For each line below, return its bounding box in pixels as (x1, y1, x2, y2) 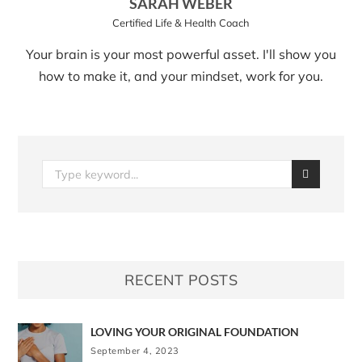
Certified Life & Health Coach (112, 16, 250, 30)
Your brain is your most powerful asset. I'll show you (26, 46, 336, 63)
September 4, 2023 (90, 345, 179, 357)
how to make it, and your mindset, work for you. (39, 68, 323, 85)
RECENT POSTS (124, 271, 238, 290)
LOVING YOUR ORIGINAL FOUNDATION (90, 325, 300, 339)
